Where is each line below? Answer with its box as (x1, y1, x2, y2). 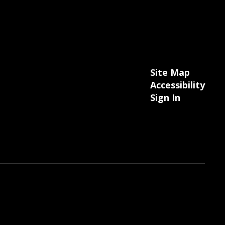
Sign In (150, 91, 180, 103)
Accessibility (150, 78, 205, 91)
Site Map (150, 66, 190, 78)
